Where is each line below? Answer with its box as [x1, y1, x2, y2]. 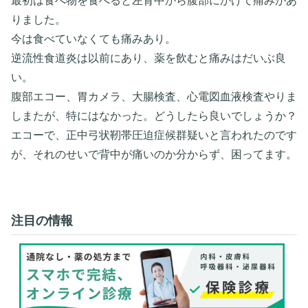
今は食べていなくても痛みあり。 [11, 32, 176, 45]
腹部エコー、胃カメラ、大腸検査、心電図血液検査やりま [11, 89, 297, 103]
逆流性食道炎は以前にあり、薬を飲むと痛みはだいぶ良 [11, 51, 286, 65]
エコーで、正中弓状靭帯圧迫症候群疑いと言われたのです [11, 128, 297, 142]
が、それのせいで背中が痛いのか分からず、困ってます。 [11, 147, 297, 161]
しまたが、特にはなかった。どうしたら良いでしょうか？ [11, 109, 297, 122]
